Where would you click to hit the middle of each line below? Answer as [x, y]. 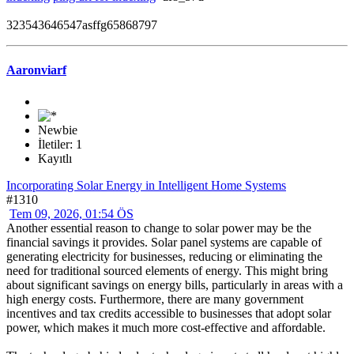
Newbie [58, 130]
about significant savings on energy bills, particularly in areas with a [175, 284]
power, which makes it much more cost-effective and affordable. [166, 327]
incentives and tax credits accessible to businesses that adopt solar [169, 313]
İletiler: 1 [60, 144]
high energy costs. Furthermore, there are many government [155, 299]
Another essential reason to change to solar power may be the [159, 228]
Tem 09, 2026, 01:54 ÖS [72, 213]
